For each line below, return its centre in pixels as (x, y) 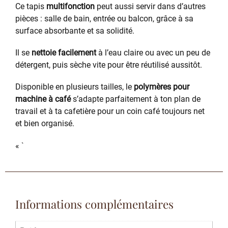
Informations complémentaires (94, 204)
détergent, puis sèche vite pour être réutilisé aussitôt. (109, 65)
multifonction (70, 7)
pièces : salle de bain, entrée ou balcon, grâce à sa (104, 19)
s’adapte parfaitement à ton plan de (136, 99)
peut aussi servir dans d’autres (150, 7)
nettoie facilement (64, 53)
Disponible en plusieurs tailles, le (75, 87)
